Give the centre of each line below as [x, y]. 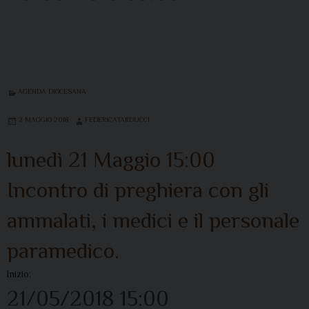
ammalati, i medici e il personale [153, 220]
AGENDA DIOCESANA [52, 91]
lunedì [35, 159]
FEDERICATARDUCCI [117, 119]
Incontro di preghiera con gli [138, 189]
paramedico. [63, 250]
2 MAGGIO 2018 [43, 119]
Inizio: [19, 273]
